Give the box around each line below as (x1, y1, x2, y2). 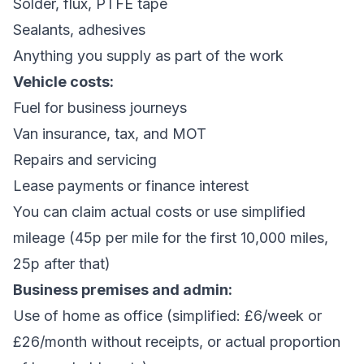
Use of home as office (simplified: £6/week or (13, 307, 322, 324)
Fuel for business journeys (13, 99, 187, 116)
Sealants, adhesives (13, 21, 145, 38)
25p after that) (13, 255, 110, 272)
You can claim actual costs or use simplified (13, 203, 305, 220)
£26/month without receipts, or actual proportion (13, 333, 340, 350)
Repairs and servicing (13, 151, 157, 168)
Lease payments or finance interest (13, 177, 249, 194)
